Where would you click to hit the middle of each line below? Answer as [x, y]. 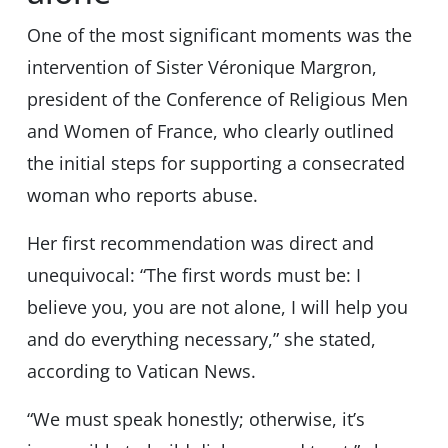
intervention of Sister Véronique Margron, [201, 67]
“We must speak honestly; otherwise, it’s [195, 419]
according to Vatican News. [141, 371]
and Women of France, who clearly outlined [210, 131]
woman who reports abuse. [144, 195]
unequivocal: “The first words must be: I [193, 275]
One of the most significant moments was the [219, 35]
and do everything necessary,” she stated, [201, 339]
